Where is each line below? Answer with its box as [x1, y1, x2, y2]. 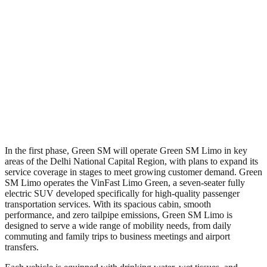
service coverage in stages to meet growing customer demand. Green [5, 166, 262, 177]
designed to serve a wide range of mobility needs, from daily [5, 220, 231, 231]
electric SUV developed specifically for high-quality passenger [5, 188, 240, 198]
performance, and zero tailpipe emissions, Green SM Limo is [5, 209, 232, 220]
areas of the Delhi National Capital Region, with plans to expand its [5, 156, 258, 166]
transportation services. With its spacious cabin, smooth [5, 198, 211, 209]
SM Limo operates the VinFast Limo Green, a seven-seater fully [5, 177, 245, 188]
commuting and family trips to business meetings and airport [5, 231, 230, 241]
